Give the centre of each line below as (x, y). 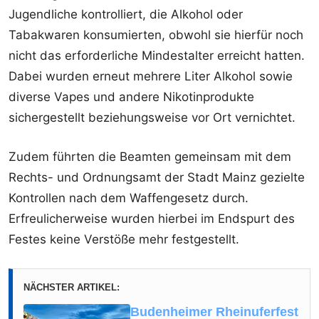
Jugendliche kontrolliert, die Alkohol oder (126, 15)
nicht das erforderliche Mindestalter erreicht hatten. (157, 56)
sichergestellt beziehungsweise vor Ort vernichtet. (152, 118)
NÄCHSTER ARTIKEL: (72, 288)
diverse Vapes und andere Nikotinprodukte (131, 97)
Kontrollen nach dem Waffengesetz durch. (129, 198)
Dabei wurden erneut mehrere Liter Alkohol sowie (151, 77)
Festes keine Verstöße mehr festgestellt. (124, 240)
